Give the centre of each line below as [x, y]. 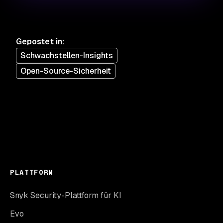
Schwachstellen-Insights [67, 56]
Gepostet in [39, 42]
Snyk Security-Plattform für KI [66, 196]
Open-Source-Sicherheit [66, 71]
